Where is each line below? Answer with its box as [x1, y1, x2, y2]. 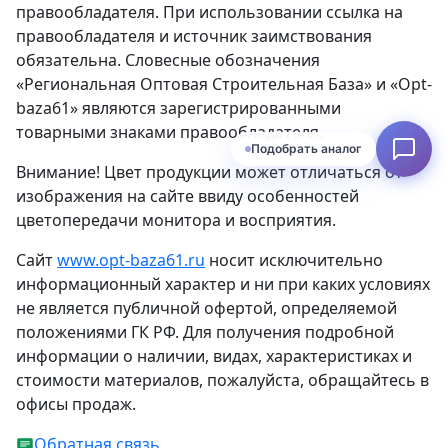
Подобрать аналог [244, 141, 345, 155]
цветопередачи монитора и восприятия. [16, 208, 336, 231]
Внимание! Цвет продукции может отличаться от [16, 160, 403, 183]
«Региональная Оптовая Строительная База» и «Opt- [16, 72, 432, 95]
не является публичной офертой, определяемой [16, 296, 397, 319]
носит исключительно [205, 248, 383, 271]
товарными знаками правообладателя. [16, 120, 323, 143]
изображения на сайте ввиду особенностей [16, 184, 359, 207]
